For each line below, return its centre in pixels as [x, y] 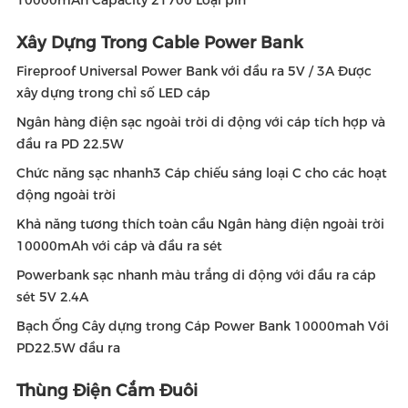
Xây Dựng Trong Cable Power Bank [160, 43]
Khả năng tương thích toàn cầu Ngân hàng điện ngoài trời [200, 224]
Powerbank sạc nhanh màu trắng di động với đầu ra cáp [196, 275]
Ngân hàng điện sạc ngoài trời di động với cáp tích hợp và [201, 122]
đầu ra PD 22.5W [70, 144]
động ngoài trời [66, 195]
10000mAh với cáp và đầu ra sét [119, 246]
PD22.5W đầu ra [68, 348]
